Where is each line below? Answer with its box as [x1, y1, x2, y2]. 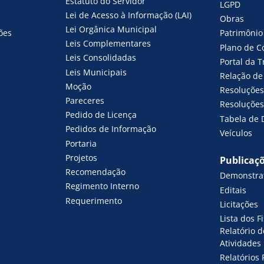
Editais [219, 184, 246, 196]
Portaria [65, 137, 97, 149]
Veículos [219, 127, 252, 138]
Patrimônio [219, 27, 263, 39]
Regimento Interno [65, 180, 140, 192]
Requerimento [65, 194, 123, 206]
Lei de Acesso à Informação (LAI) [65, 9, 192, 21]
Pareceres [65, 95, 105, 107]
